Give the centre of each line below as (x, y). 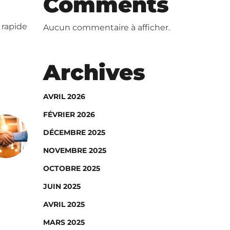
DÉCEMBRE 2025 (74, 132)
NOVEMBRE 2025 (74, 150)
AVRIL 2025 (64, 204)
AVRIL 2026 (64, 97)
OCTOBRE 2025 (71, 168)
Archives (94, 72)
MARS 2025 (64, 222)
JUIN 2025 (62, 186)
